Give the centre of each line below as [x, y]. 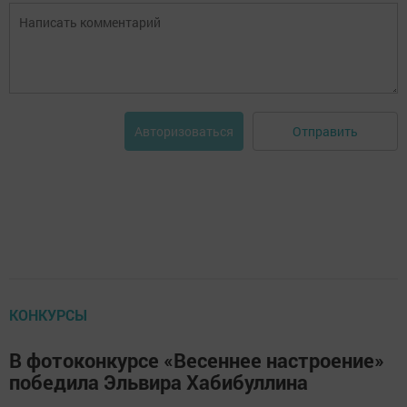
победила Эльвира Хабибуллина [159, 382]
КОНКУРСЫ [48, 315]
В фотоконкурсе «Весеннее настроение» [197, 361]
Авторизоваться [184, 132]
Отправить [325, 131]
